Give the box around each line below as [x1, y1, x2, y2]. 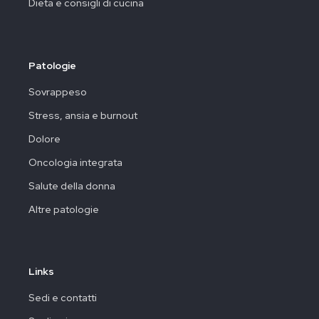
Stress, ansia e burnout [28, 108, 137, 122]
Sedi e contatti [28, 291, 97, 305]
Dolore [28, 132, 61, 145]
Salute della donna [28, 179, 115, 192]
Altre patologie [28, 202, 99, 216]
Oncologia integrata [28, 155, 122, 169]
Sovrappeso [28, 85, 87, 98]
